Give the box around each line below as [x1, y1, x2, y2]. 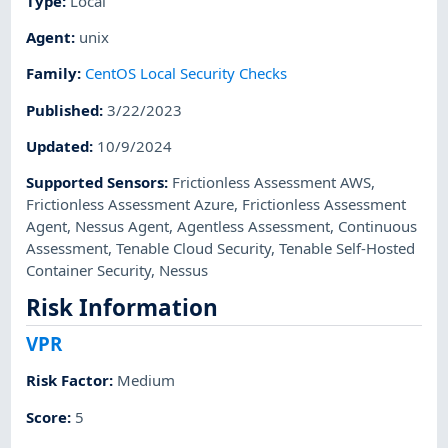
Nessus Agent [75, 216, 170, 237]
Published [26, 99, 100, 120]
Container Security [26, 260, 152, 281]
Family [26, 63, 78, 84]
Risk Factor [26, 370, 110, 391]
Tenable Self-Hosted [279, 238, 416, 259]
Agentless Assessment [177, 216, 331, 237]
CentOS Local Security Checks [85, 63, 288, 84]
